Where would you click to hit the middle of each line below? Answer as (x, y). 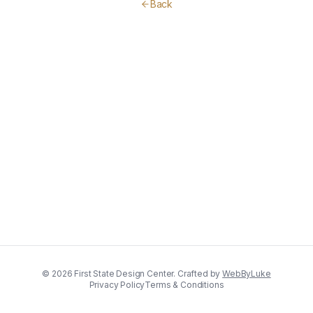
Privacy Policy (117, 285)
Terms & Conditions (184, 285)
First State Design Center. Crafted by (146, 274)
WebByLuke (247, 274)
